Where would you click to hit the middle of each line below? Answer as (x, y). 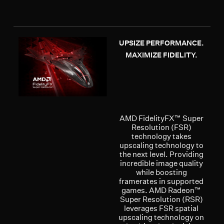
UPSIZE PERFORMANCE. (161, 43)
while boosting (161, 172)
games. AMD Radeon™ (161, 190)
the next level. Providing (161, 154)
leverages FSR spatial (161, 208)
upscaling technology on (161, 217)
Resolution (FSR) (161, 127)
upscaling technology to (161, 145)
